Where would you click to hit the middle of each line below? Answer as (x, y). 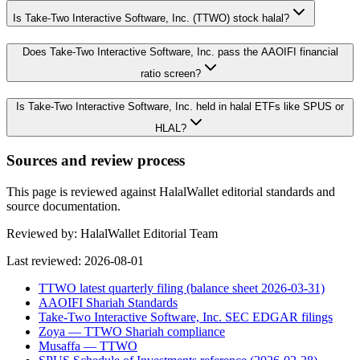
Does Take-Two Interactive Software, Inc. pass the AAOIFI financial (180, 51)
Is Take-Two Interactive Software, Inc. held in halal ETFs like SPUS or (180, 107)
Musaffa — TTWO (88, 346)
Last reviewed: (45, 260)
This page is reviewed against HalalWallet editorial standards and (171, 191)
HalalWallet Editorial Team (149, 233)
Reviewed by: (43, 233)
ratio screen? (170, 73)
